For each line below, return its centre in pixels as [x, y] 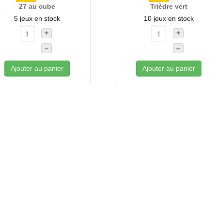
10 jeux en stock [169, 18]
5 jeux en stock [37, 18]
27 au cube [37, 6]
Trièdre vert [169, 6]
